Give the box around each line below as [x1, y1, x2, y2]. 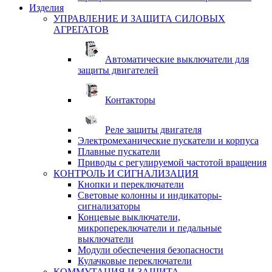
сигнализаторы [78, 201, 140, 211]
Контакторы [105, 95, 155, 105]
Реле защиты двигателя [105, 124, 202, 135]
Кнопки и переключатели [78, 179, 184, 189]
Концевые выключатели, [78, 212, 180, 222]
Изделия [29, 2, 64, 13]
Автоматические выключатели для [105, 54, 249, 64]
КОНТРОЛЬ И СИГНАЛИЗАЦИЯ [53, 168, 199, 178]
